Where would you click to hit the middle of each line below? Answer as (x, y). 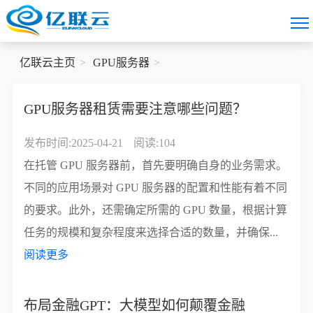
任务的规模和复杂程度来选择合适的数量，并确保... (151, 232)
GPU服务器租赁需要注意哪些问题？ (136, 109)
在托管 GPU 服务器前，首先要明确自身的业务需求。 (156, 165)
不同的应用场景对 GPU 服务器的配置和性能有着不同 (156, 188)
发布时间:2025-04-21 (74, 143)
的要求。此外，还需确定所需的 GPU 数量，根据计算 (156, 210)
